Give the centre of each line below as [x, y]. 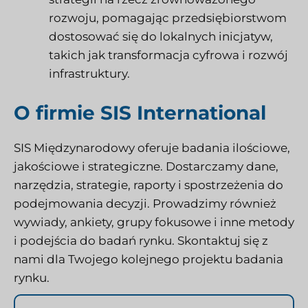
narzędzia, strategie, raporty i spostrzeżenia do [148, 185]
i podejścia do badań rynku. [94, 241]
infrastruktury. [89, 73]
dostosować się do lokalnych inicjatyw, [161, 36]
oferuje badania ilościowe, [212, 148]
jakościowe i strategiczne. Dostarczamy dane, [146, 167]
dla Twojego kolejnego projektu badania [164, 260]
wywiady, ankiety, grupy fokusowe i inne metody [154, 222]
